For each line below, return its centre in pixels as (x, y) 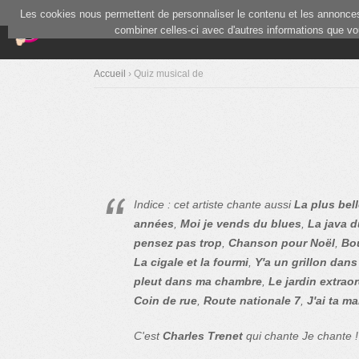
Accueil (110, 74)
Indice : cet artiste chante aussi (214, 204)
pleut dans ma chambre (198, 281)
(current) (214, 28)
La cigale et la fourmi (191, 262)
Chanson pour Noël (282, 243)
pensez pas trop (178, 243)
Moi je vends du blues (241, 224)
